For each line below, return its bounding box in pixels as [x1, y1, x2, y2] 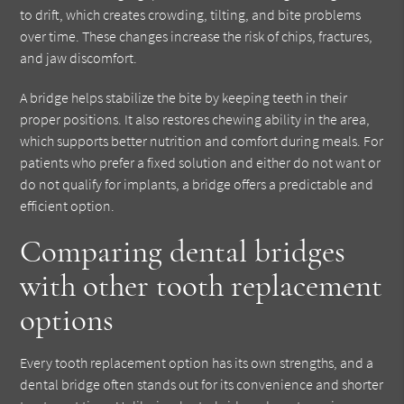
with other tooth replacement [20, 267, 383, 306]
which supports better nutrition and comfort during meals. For [20, 132, 384, 151]
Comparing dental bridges [20, 233, 346, 271]
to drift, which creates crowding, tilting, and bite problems [20, 5, 362, 24]
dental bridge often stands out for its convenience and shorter [20, 375, 384, 394]
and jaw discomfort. [20, 49, 138, 68]
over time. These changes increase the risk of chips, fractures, [20, 27, 373, 46]
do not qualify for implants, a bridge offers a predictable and [20, 175, 374, 194]
